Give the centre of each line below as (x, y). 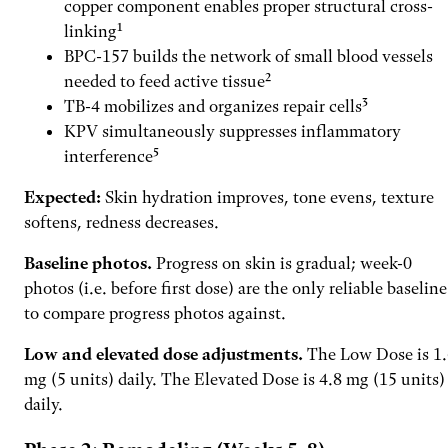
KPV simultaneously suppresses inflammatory (232, 131)
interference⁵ (111, 156)
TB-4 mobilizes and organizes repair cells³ (216, 106)
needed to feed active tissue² (167, 81)
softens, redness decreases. (121, 222)
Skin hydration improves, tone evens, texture (267, 197)
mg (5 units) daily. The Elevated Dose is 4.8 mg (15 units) (234, 379)
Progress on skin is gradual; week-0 (282, 263)
